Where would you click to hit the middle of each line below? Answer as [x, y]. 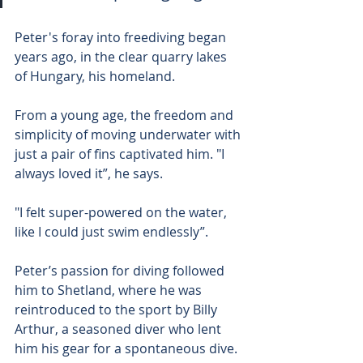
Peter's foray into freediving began [122, 37]
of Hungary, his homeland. [95, 76]
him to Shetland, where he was [110, 290]
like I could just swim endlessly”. [111, 232]
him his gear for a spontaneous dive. [126, 348]
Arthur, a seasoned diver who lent [120, 329]
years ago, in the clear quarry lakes [122, 57]
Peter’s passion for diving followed [121, 271]
